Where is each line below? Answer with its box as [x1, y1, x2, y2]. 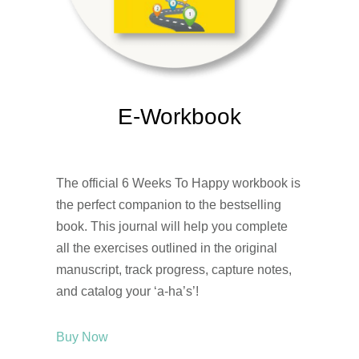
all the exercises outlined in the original [56, 241, 277, 256]
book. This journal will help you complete [56, 220, 288, 234]
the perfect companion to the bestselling [56, 198, 281, 212]
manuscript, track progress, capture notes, [56, 263, 292, 277]
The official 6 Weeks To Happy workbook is [56, 176, 301, 191]
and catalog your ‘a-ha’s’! [56, 284, 199, 299]
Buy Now [56, 330, 108, 345]
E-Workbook [118, 104, 241, 130]
